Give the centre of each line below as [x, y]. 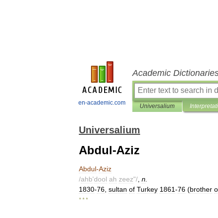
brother [201, 189]
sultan [118, 189]
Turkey [147, 189]
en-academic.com [102, 103]
